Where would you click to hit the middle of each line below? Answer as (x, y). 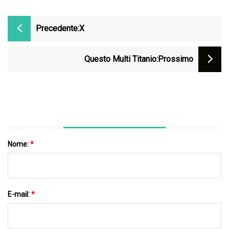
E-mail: (19, 194)
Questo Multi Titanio (120, 59)
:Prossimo (175, 59)
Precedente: (58, 29)
